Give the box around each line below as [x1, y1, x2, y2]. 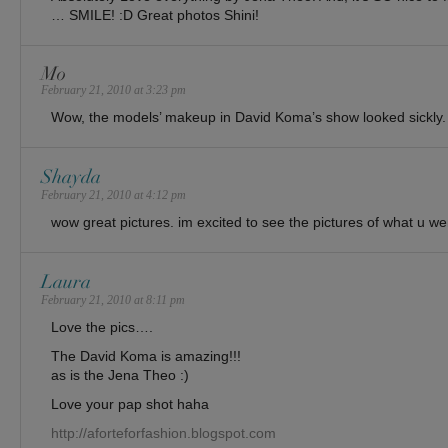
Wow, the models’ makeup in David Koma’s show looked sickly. [51, 109, 446, 125]
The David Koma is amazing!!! [51, 348, 241, 364]
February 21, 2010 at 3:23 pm [41, 83, 186, 97]
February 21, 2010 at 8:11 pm [41, 293, 185, 307]
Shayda [41, 165, 101, 189]
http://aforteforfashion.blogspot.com [51, 425, 276, 441]
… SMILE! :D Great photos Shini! [51, 7, 259, 23]
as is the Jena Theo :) [51, 367, 189, 383]
